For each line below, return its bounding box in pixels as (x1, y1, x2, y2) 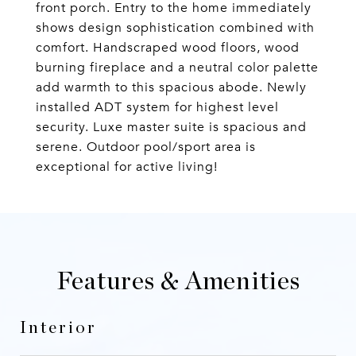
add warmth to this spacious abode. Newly (36, 79, 307, 95)
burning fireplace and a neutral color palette (36, 60, 319, 75)
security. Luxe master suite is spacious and (36, 119, 307, 135)
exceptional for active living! (36, 159, 218, 175)
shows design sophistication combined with (36, 20, 315, 36)
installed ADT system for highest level (36, 99, 279, 115)
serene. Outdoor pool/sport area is (36, 139, 256, 155)
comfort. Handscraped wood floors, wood (36, 40, 300, 56)
